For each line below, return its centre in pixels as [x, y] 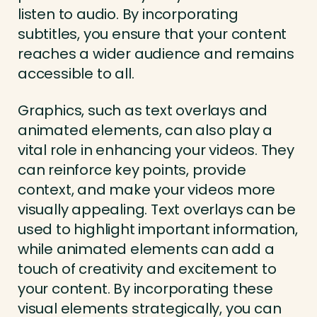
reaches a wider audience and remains [156, 54]
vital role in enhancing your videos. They [156, 150]
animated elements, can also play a [145, 131]
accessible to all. [76, 74]
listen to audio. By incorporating [128, 15]
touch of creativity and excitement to [147, 269]
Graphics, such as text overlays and [143, 111]
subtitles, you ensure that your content [152, 34]
